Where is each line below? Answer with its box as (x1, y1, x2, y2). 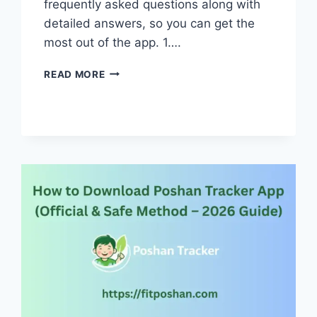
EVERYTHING (104, 124, 173, 136)
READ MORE (44, 68, 105, 80)
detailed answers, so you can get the (44, 16, 255, 30)
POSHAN (104, 64, 149, 76)
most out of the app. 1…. (44, 35, 182, 50)
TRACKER (104, 79, 154, 91)
